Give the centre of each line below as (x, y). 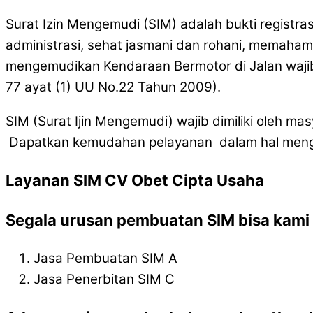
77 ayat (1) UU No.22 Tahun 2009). (113, 87)
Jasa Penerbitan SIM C (104, 279)
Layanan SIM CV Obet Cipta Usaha (135, 180)
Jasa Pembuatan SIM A (105, 258)
